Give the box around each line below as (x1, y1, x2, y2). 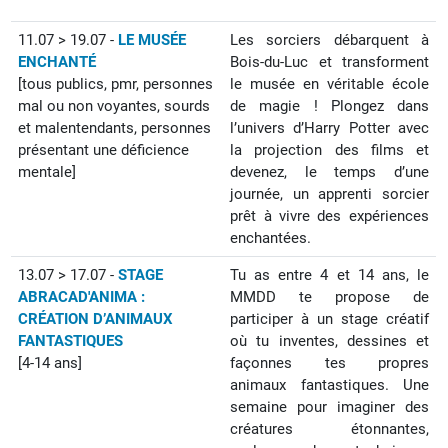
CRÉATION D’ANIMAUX (18, 310, 174, 328)
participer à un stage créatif (230, 310, 429, 328)
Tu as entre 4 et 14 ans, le (230, 266, 429, 284)
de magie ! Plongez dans (230, 97, 429, 115)
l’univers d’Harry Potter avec (230, 119, 429, 137)
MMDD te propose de (230, 288, 429, 306)
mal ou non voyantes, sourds (18, 97, 211, 115)
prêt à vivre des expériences (230, 207, 429, 225)
